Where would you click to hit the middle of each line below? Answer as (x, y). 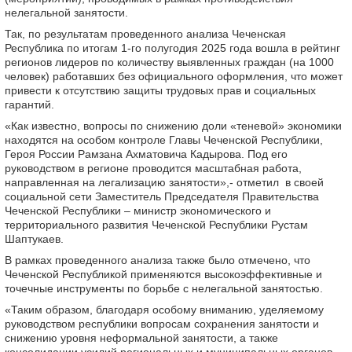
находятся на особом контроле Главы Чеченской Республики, (164, 140)
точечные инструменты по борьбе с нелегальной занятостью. (164, 289)
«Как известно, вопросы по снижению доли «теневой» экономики (173, 126)
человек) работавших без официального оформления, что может (174, 77)
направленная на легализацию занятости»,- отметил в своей (164, 183)
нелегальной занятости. (66, 13)
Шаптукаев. (39, 239)
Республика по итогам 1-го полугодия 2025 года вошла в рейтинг (172, 48)
